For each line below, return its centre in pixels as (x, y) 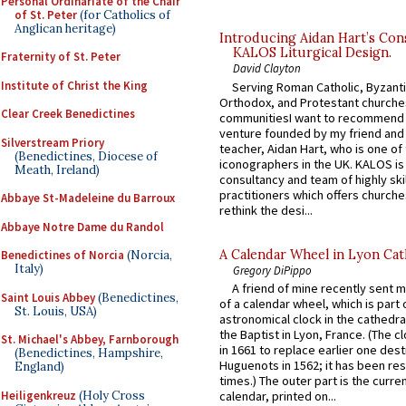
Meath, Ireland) (57, 169)
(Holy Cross (111, 395)
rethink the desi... (266, 210)
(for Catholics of (124, 14)
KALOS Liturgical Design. (312, 53)
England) (39, 367)
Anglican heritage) (65, 28)
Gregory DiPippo (272, 270)
